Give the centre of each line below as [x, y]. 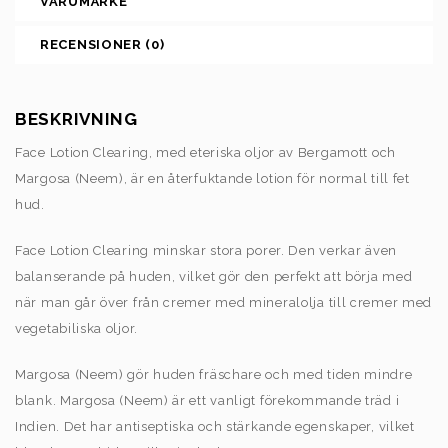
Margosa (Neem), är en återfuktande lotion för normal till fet [212, 178]
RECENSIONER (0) [102, 44]
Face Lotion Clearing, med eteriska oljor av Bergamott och [205, 152]
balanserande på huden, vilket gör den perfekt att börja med [214, 276]
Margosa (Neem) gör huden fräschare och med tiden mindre [214, 374]
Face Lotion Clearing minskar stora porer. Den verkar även [206, 250]
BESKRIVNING [76, 118]
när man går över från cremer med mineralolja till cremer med [224, 302]
